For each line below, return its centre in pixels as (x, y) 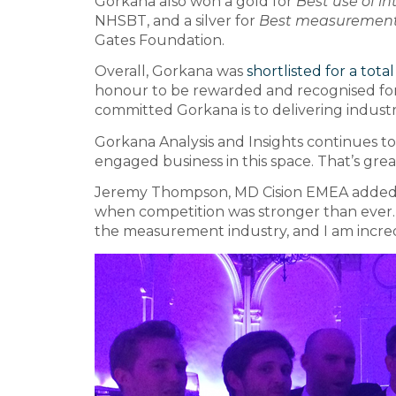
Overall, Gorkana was (171, 72)
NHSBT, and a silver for (177, 20)
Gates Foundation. (160, 40)
